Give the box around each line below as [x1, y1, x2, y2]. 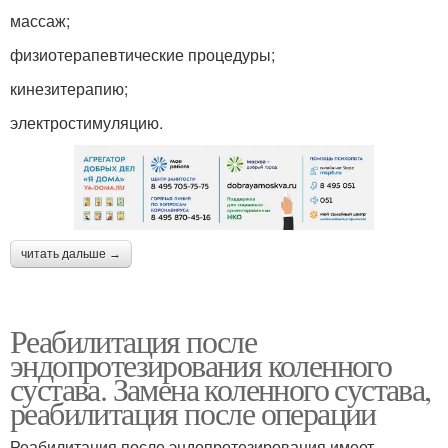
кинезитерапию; [10, 76, 128, 100]
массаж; [10, 8, 70, 32]
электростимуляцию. [10, 110, 163, 134]
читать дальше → [21, 247, 121, 262]
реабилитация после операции [10, 391, 376, 435]
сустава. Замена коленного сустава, [10, 367, 431, 411]
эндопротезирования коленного [10, 343, 392, 387]
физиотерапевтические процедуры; [10, 42, 275, 66]
